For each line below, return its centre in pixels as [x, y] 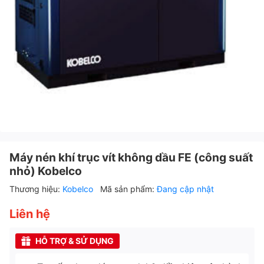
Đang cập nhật [185, 189]
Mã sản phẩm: [128, 189]
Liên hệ [30, 214]
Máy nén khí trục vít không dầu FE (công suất [131, 157]
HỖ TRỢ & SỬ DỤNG [75, 240]
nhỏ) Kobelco [46, 171]
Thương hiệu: [36, 189]
